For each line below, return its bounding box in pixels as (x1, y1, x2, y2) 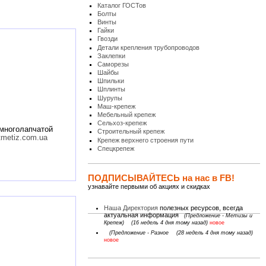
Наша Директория (104, 204, 159, 211)
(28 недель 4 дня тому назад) (176, 230, 253, 236)
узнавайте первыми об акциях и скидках (88, 183, 210, 191)
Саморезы (97, 60, 129, 68)
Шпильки (97, 77, 125, 85)
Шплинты (97, 85, 126, 93)
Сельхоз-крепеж (97, 119, 147, 127)
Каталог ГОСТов (97, 1, 147, 9)
